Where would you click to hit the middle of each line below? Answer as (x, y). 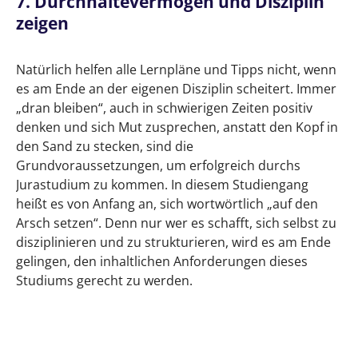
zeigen (42, 24)
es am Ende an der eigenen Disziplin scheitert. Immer (176, 89)
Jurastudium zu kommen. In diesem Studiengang (162, 185)
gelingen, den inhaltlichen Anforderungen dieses (162, 262)
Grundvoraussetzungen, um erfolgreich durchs (158, 166)
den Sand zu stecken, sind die (105, 147)
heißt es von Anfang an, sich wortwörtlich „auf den (167, 204)
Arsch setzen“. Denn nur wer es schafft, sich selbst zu (176, 223)
